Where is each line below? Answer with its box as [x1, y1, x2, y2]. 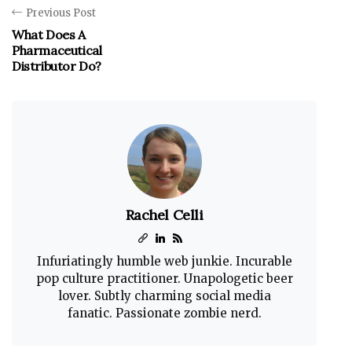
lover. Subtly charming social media [57, 288, 271, 303]
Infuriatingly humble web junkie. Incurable [36, 254, 292, 269]
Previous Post [26, 6, 96, 20]
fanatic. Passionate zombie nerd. [67, 306, 262, 321]
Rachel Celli [125, 206, 203, 224]
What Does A [12, 27, 86, 42]
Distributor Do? [12, 58, 101, 74]
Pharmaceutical [12, 42, 102, 58]
